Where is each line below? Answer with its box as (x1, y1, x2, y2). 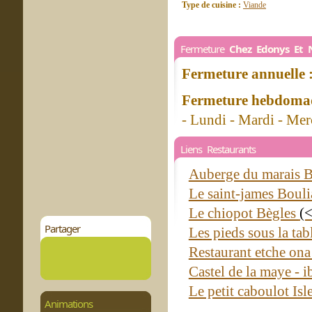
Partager (44, 221, 80, 235)
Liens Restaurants (180, 142, 256, 156)
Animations (44, 297, 93, 311)
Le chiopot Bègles (188, 205, 299, 221)
